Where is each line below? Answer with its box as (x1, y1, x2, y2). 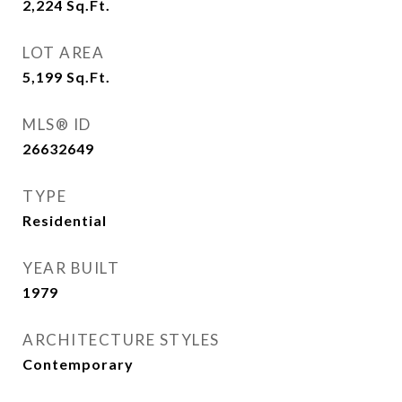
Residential (22, 212, 107, 229)
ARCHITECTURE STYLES (22, 330, 220, 349)
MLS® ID (22, 115, 92, 134)
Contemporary (22, 355, 134, 372)
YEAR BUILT (22, 258, 119, 277)
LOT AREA (22, 43, 104, 62)
